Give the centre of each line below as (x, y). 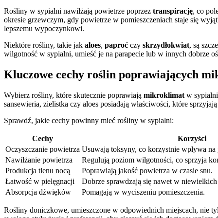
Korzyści (192, 139)
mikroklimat (164, 95)
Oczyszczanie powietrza (43, 149)
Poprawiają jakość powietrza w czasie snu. (147, 171)
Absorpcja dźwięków (38, 192)
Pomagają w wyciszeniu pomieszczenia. (143, 192)
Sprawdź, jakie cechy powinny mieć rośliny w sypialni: (89, 121)
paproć (116, 45)
